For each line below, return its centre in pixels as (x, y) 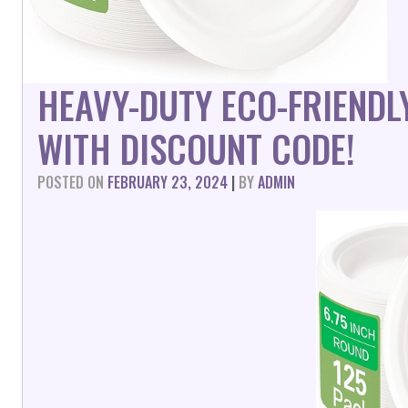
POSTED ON (72, 182)
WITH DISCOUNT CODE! (196, 148)
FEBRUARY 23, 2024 (168, 182)
